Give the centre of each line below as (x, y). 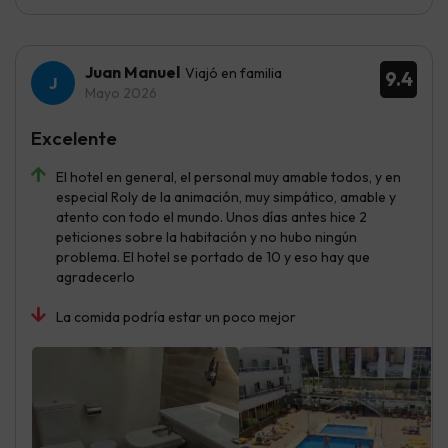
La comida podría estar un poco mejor (176, 316)
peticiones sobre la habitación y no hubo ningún (206, 236)
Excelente (74, 137)
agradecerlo (95, 276)
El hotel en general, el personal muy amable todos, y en (228, 176)
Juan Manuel (132, 71)
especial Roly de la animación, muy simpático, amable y (226, 196)
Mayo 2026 (121, 92)
